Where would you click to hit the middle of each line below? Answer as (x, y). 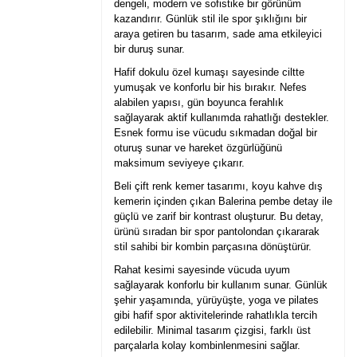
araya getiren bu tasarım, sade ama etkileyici (218, 33)
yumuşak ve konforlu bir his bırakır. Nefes (210, 87)
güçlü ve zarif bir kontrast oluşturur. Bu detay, (219, 216)
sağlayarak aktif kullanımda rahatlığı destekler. (222, 117)
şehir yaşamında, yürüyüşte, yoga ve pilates (216, 300)
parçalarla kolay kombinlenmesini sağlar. (207, 345)
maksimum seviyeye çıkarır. (179, 163)
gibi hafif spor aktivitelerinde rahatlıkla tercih (216, 315)
